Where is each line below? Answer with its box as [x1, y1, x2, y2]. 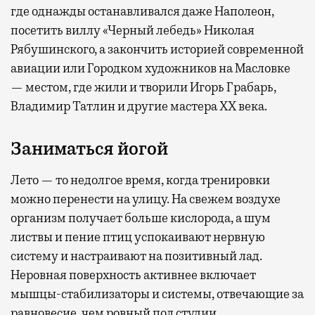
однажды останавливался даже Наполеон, [30, 4, 274, 20]
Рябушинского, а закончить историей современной [11, 41, 304, 58]
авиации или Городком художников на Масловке [11, 60, 290, 77]
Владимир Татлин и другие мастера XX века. [11, 98, 267, 115]
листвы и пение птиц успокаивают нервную [11, 229, 265, 245]
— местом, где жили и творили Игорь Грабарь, [11, 79, 276, 96]
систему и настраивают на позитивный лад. [11, 248, 262, 264]
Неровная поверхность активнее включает [11, 267, 256, 283]
